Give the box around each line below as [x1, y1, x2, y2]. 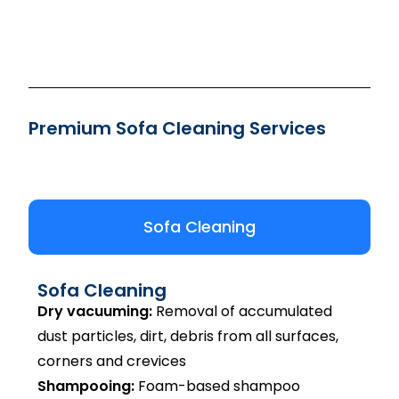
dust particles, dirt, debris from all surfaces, [37, 326, 339, 346]
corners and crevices [37, 351, 187, 371]
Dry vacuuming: [37, 301, 153, 322]
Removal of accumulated [152, 301, 333, 322]
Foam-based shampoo [134, 376, 301, 396]
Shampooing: [37, 376, 135, 396]
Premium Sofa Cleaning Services [28, 116, 327, 141]
